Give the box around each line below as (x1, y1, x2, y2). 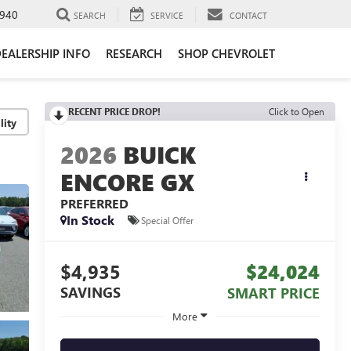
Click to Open (269, 105, 324, 118)
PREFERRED (60, 195, 128, 212)
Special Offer (140, 213, 194, 226)
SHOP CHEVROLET (178, 45, 275, 61)
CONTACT (230, 9, 267, 21)
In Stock (66, 212, 114, 229)
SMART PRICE (227, 284, 320, 303)
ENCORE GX (60, 166, 194, 198)
